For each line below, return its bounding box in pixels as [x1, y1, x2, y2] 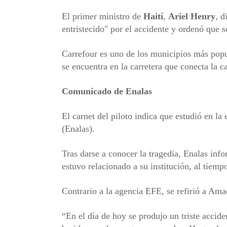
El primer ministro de [62, 11, 143, 21]
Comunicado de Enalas [62, 86, 152, 96]
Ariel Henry [168, 11, 215, 21]
